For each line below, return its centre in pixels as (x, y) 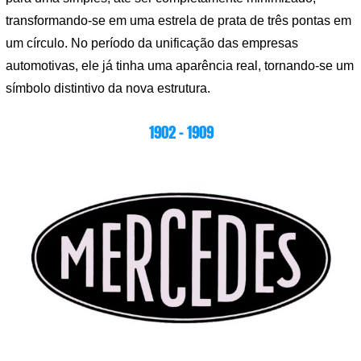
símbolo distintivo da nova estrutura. (108, 88)
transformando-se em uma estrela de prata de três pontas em (178, 20)
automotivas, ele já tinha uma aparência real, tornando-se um (180, 65)
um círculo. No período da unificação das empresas (152, 43)
